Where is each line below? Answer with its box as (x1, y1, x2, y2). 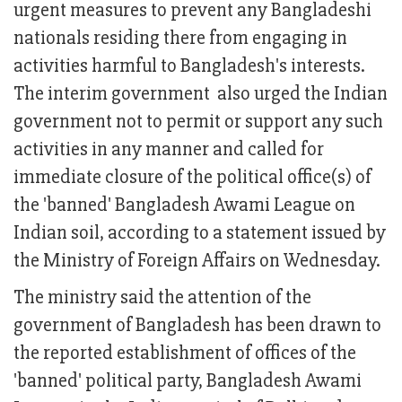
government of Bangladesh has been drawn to (13, 313, 381, 338)
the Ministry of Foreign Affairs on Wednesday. (13, 249, 380, 274)
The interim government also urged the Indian (13, 82, 388, 107)
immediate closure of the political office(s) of (13, 165, 371, 190)
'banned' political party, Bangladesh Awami (13, 369, 362, 394)
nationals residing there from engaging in (13, 26, 347, 51)
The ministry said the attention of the (13, 285, 311, 310)
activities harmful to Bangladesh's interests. (13, 54, 365, 79)
